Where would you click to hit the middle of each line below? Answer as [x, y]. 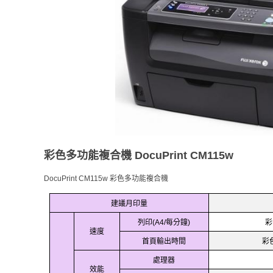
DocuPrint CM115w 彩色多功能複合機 [106, 178]
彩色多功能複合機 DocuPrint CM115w [139, 155]
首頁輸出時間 [164, 241]
